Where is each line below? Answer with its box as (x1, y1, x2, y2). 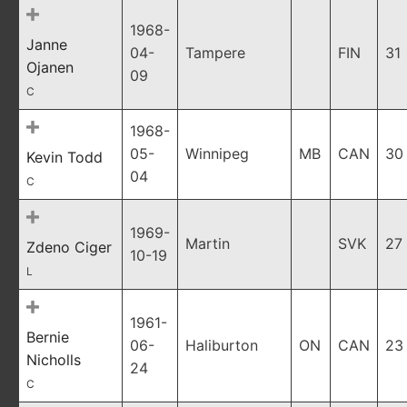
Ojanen (26, 58, 74, 76)
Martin (185, 234, 230, 253)
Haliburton (185, 336, 258, 354)
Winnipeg (185, 144, 249, 163)
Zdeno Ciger (26, 238, 112, 256)
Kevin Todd (26, 148, 103, 166)
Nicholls (26, 351, 81, 369)
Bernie (26, 328, 69, 346)
